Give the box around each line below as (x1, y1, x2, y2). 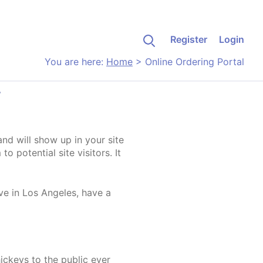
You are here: (45, 56, 106, 68)
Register (170, 33, 207, 45)
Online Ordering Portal (145, 56, 244, 68)
